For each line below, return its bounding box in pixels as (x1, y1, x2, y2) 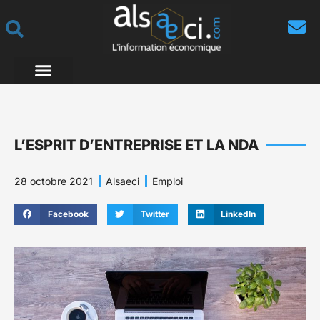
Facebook (47, 208, 89, 219)
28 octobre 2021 (14, 174, 93, 187)
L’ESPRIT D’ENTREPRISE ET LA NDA (14, 136, 259, 154)
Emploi (152, 174, 183, 187)
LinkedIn (221, 208, 256, 219)
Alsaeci (106, 174, 139, 187)
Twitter (140, 208, 169, 219)
